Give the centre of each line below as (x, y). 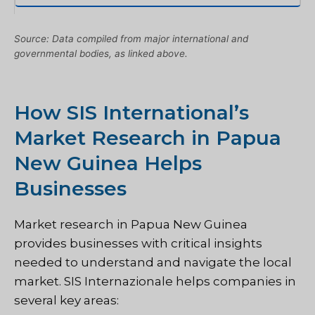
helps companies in (234, 281)
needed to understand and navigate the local (153, 262)
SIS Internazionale (118, 281)
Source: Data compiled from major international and (131, 39)
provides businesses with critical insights (138, 243)
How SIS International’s (131, 112)
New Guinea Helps (108, 163)
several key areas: (66, 300)
